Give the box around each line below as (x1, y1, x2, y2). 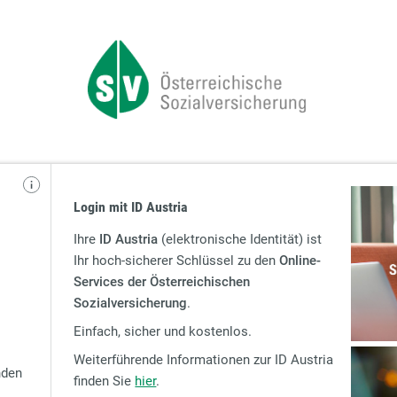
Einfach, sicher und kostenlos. (74, 323, 253, 339)
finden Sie (74, 372, 136, 389)
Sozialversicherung (74, 294, 188, 311)
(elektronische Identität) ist (158, 230, 323, 247)
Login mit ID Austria (74, 198, 189, 216)
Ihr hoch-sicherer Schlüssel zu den (74, 252, 280, 269)
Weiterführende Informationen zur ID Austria (74, 351, 334, 368)
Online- (279, 252, 322, 269)
